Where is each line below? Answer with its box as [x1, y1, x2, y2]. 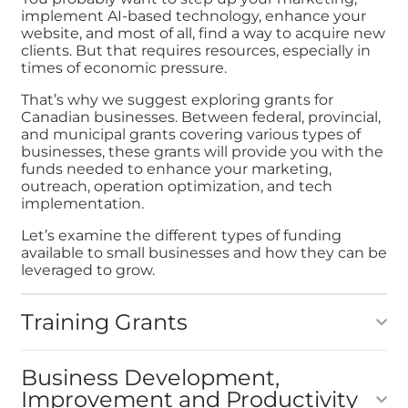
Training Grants [20, 309, 188, 336]
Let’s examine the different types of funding [20, 227, 342, 245]
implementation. [20, 195, 148, 213]
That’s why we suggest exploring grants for [20, 91, 333, 109]
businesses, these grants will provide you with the [20, 143, 383, 161]
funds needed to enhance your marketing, [20, 160, 331, 178]
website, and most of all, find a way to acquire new [20, 25, 385, 43]
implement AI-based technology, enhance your [20, 7, 366, 25]
